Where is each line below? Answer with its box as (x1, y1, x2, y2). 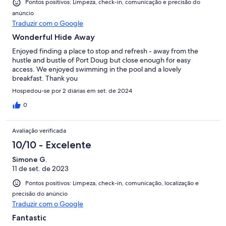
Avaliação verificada (12, 126, 66, 135)
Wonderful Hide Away (12, 32, 95, 42)
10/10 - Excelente (12, 138, 91, 151)
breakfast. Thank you (12, 73, 78, 83)
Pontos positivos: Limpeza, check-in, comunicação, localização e (25, 179, 199, 187)
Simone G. (12, 154, 47, 164)
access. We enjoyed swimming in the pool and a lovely (12, 64, 181, 74)
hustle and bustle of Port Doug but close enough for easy (12, 55, 191, 65)
